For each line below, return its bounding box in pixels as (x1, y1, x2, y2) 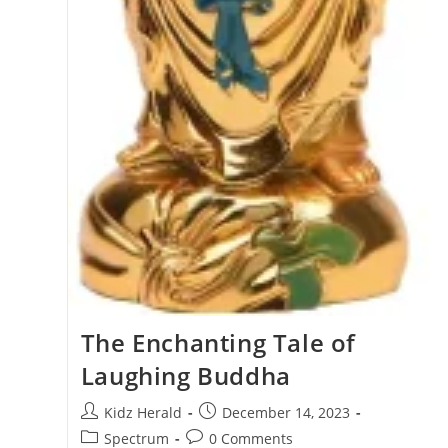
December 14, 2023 (221, 402, 350, 422)
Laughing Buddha (80, 358, 291, 392)
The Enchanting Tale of (80, 325, 356, 359)
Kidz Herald (103, 402, 182, 422)
